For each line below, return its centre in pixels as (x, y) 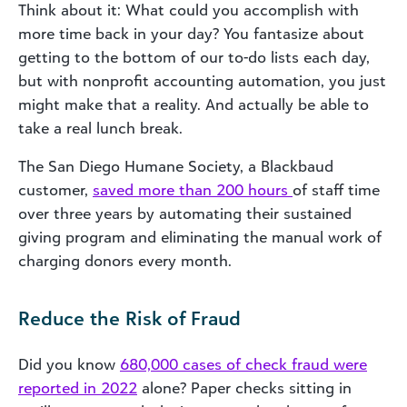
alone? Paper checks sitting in (244, 387)
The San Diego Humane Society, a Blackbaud (176, 166)
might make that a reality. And (128, 104)
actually (266, 104)
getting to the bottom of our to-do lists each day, (194, 57)
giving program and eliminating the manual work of (200, 237)
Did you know (69, 364)
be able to (331, 104)
